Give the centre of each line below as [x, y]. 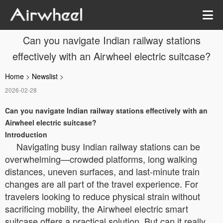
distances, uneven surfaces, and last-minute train [102, 171]
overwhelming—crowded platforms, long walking [101, 159]
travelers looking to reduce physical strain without [103, 196]
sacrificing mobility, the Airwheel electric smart [97, 209]
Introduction [26, 134]
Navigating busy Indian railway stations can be [108, 146]
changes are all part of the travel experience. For [102, 184]
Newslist [45, 76]
